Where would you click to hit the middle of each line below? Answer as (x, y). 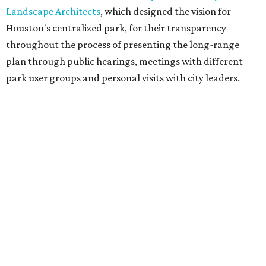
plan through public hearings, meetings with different (124, 61)
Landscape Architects (53, 12)
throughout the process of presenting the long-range (123, 45)
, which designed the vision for (166, 12)
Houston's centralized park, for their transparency (116, 28)
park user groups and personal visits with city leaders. (123, 78)
